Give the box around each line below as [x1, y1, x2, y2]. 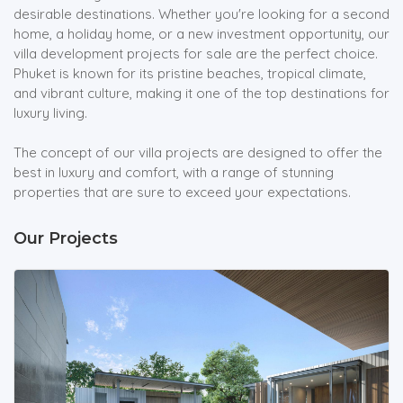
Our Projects [13, 228, 118, 249]
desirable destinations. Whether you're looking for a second [13, 5, 390, 23]
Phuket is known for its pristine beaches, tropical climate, [13, 65, 366, 83]
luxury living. [13, 104, 87, 122]
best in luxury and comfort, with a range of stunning [13, 164, 334, 182]
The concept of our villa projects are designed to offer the [13, 144, 382, 162]
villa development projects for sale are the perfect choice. [13, 45, 378, 63]
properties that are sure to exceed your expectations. [13, 184, 351, 201]
